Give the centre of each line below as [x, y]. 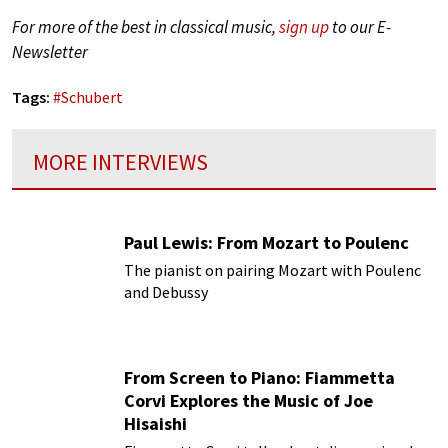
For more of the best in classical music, [145, 27]
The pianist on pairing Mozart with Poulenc [272, 270]
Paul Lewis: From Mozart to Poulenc [266, 243]
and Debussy [166, 292]
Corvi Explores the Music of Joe [248, 401]
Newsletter [50, 52]
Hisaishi [155, 424]
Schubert [92, 97]
